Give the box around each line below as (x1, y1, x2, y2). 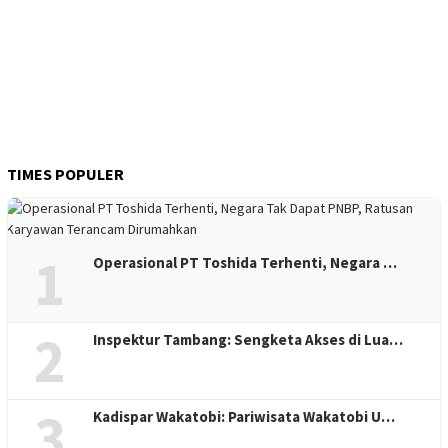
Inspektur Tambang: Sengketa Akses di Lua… (93, 330, 403, 350)
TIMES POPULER (7, 164, 124, 185)
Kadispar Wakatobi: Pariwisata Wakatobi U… (93, 407, 395, 427)
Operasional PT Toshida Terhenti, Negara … (93, 253, 397, 273)
